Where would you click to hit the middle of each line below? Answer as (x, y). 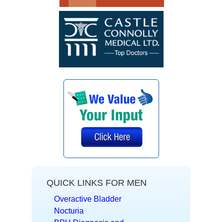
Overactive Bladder (88, 199)
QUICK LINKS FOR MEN (97, 183)
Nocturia (69, 211)
